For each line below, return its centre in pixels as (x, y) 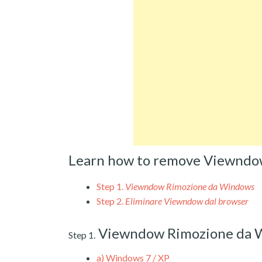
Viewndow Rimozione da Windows (190, 186)
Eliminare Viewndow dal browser (187, 201)
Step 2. (110, 201)
